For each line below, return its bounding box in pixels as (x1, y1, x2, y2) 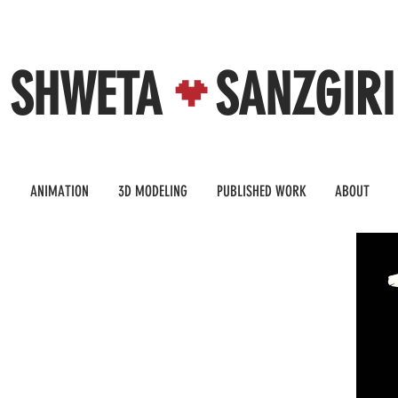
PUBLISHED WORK (216, 182, 306, 200)
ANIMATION (29, 182, 89, 200)
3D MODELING (117, 182, 187, 200)
